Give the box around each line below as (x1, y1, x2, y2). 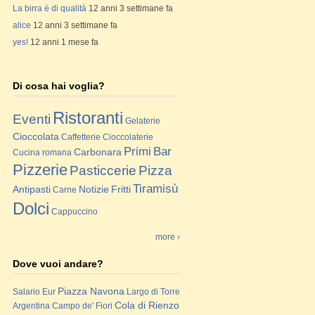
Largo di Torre (127, 287, 180, 297)
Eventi (13, 112, 51, 127)
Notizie (79, 184, 109, 195)
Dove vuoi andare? (13, 258, 103, 269)
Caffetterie (61, 132, 101, 142)
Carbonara (74, 146, 122, 157)
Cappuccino (51, 207, 98, 217)
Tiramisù (133, 182, 178, 195)
